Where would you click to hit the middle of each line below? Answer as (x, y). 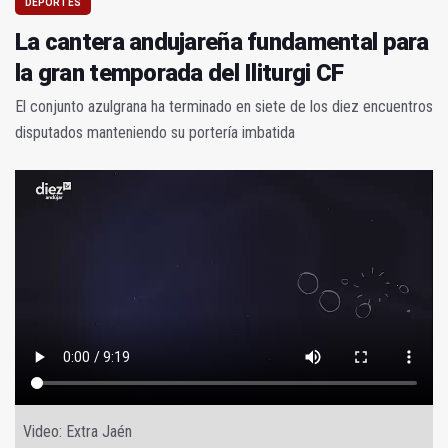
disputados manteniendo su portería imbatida (155, 133)
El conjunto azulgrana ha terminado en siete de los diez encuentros (224, 107)
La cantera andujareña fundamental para (222, 42)
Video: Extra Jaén (77, 431)
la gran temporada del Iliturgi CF (179, 73)
